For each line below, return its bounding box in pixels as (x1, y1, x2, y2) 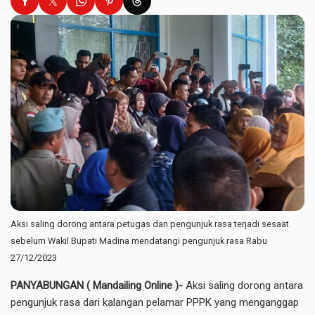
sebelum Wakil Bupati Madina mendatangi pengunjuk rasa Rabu (11, 235, 267, 246)
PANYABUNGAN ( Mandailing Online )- (11, 278, 183, 292)
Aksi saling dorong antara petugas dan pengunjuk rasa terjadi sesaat (11, 218, 289, 229)
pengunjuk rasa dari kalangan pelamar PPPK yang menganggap (11, 295, 299, 309)
